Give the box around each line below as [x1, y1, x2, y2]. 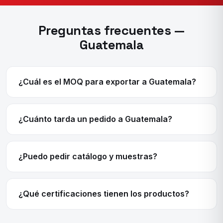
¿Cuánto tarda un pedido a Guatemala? [18, 114, 172, 124]
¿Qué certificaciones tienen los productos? [18, 189, 189, 199]
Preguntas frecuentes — [38, 22, 185, 39]
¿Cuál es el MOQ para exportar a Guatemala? [18, 77, 196, 87]
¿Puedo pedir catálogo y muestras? [18, 151, 157, 162]
